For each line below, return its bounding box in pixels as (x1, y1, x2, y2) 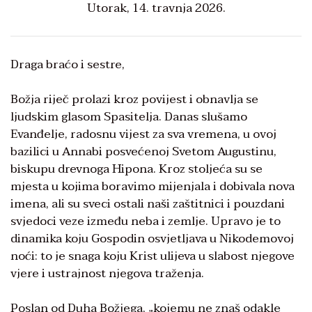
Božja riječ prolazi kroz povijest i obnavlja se (10, 88, 258, 109)
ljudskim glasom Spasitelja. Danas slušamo (10, 106, 247, 127)
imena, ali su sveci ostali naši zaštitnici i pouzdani (10, 193, 285, 214)
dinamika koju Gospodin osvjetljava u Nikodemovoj (10, 228, 294, 249)
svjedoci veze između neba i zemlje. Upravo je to (10, 210, 281, 231)
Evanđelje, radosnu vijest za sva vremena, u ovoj (10, 123, 276, 144)
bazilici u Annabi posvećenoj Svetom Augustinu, (10, 141, 276, 162)
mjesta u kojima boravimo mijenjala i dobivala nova (10, 175, 295, 196)
